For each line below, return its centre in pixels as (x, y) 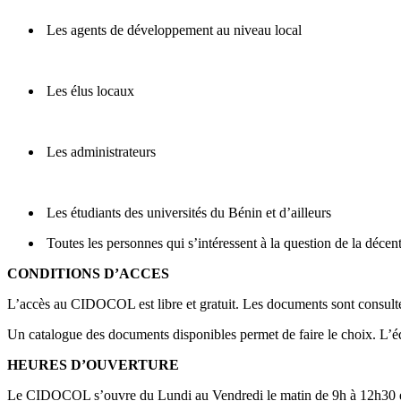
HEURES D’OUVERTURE (93, 365)
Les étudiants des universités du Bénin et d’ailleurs (187, 213)
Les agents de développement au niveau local (172, 30)
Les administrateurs (99, 152)
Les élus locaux (89, 91)
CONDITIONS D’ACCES (88, 274)
